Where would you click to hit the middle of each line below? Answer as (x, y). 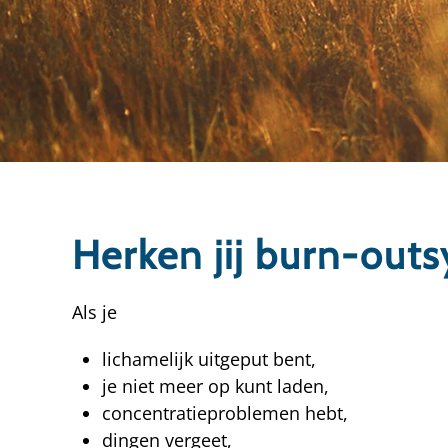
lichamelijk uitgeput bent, (209, 359)
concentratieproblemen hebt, (225, 413)
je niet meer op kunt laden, (215, 386)
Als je (94, 312)
